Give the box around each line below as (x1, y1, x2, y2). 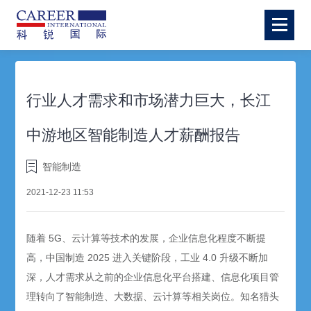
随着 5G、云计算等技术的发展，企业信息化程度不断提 (26, 233, 267, 244)
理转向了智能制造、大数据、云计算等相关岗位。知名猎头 (26, 291, 280, 303)
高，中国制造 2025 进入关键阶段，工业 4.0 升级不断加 (26, 252, 269, 264)
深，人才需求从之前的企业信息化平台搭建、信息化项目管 (26, 271, 280, 283)
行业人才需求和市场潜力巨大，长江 (26, 92, 271, 109)
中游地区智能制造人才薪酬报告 (26, 126, 241, 144)
